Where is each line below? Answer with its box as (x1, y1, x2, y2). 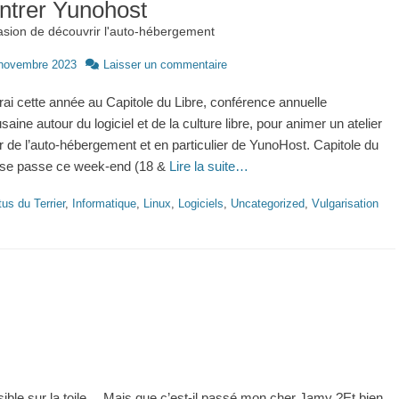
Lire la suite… (169, 159, 248, 174)
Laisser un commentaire (103, 58, 227, 71)
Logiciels (178, 197, 224, 210)
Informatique (72, 197, 136, 210)
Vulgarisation (312, 197, 379, 210)
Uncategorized (231, 197, 305, 210)
